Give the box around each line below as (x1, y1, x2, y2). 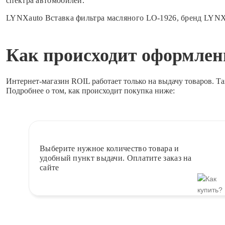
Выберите (40, 144, 75, 153)
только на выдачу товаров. (124, 76, 214, 85)
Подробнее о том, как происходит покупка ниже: (6, 86, 175, 95)
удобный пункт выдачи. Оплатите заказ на (40, 154, 192, 163)
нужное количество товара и (75, 144, 179, 153)
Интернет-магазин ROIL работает (6, 76, 124, 85)
